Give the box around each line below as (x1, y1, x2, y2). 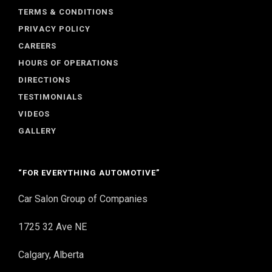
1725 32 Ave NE (18, 221, 87, 233)
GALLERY (18, 126, 56, 136)
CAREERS (18, 41, 56, 51)
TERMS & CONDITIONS (18, 7, 114, 17)
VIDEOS (18, 109, 50, 119)
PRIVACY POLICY (18, 24, 90, 34)
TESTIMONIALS (18, 92, 83, 102)
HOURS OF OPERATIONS (18, 58, 118, 68)
